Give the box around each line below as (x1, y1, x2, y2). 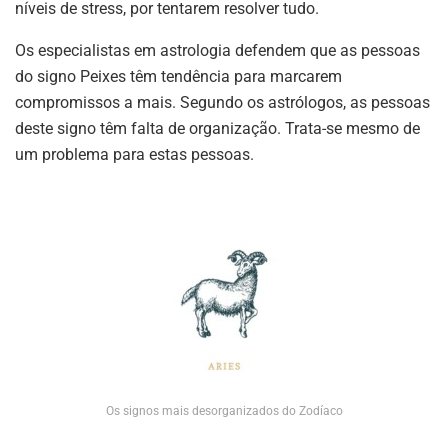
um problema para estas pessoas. (15, 145, 254, 165)
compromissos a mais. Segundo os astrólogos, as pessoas (15, 93, 430, 113)
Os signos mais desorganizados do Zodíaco (105, 404, 343, 419)
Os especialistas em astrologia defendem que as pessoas (15, 41, 420, 61)
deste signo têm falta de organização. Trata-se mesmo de (15, 119, 420, 139)
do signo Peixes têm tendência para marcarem (15, 67, 342, 87)
